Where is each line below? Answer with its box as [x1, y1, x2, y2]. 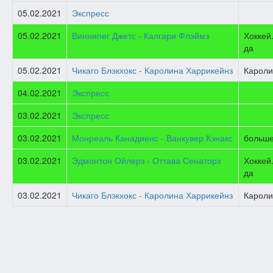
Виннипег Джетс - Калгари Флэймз [72, 29, 209, 41]
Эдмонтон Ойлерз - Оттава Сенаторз [72, 154, 221, 166]
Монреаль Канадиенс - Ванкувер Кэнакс [72, 132, 233, 144]
